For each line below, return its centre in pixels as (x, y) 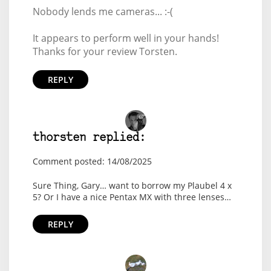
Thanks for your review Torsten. (105, 52)
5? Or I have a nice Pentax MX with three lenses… (132, 197)
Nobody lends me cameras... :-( (103, 12)
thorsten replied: (89, 139)
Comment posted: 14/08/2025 (92, 162)
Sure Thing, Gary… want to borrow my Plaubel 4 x (132, 186)
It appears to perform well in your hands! (126, 38)
